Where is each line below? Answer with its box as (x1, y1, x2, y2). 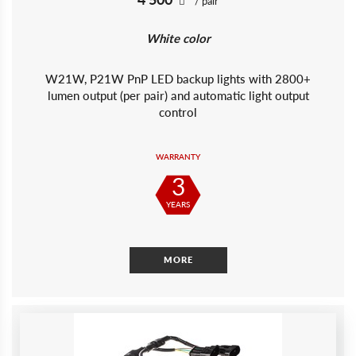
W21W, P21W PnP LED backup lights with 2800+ (45, 72, 311, 86)
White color (145, 31, 211, 45)
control (159, 105, 197, 119)
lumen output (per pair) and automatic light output (47, 88, 309, 103)
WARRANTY (156, 152, 200, 161)
